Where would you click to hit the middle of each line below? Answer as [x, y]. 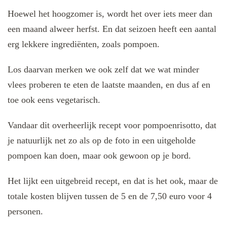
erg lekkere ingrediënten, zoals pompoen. [84, 44]
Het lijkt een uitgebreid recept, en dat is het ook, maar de [113, 181]
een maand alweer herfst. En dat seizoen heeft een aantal [112, 29]
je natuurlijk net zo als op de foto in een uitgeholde [102, 141]
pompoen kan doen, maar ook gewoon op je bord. [99, 156]
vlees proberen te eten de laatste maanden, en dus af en [109, 85]
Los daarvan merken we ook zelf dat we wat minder [103, 70]
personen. [25, 212]
